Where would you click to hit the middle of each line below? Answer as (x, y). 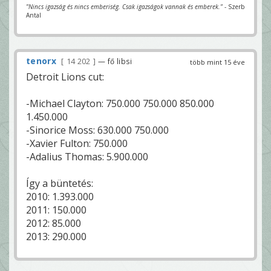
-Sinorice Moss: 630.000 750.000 (97, 130)
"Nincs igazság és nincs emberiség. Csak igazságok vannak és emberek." (124, 6)
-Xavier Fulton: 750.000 (77, 143)
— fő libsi (115, 61)
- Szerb (233, 6)
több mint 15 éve (217, 62)
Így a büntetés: (60, 183)
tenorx (41, 60)
